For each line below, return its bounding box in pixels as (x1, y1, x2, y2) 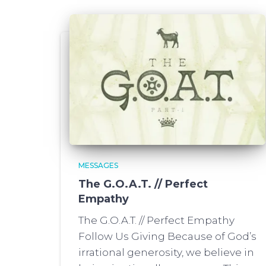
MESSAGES (78, 161, 118, 170)
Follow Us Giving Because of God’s (78, 230, 256, 242)
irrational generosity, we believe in (78, 246, 254, 258)
